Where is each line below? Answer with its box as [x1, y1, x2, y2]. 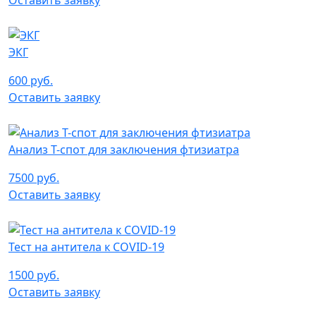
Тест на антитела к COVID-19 [8, 238, 164, 255]
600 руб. [8, 73, 53, 89]
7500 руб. [8, 169, 59, 186]
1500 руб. [8, 267, 59, 283]
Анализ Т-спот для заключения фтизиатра [8, 141, 239, 157]
